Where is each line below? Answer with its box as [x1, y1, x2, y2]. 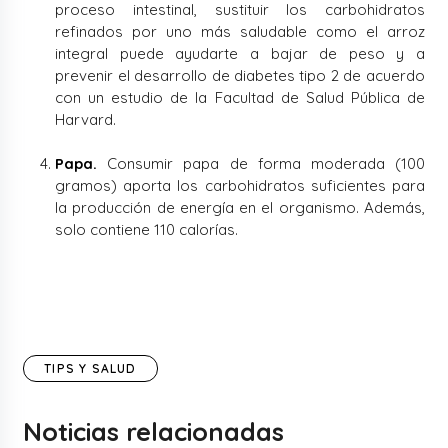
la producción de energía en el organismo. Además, [55, 198, 425, 218]
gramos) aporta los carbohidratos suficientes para [55, 176, 425, 196]
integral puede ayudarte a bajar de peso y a [55, 44, 425, 64]
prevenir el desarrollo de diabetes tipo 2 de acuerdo [55, 66, 425, 86]
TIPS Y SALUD [44, 361, 137, 377]
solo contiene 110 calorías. [55, 220, 239, 240]
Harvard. [55, 110, 117, 130]
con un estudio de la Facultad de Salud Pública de [55, 88, 425, 108]
